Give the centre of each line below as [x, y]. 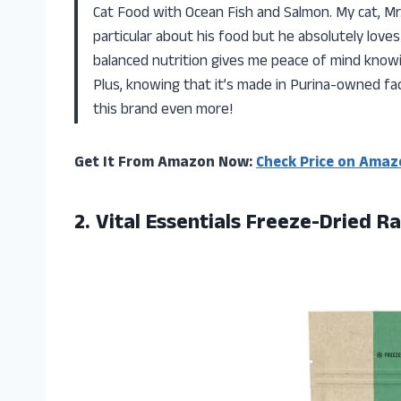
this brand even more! [163, 111]
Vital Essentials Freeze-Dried [234, 224]
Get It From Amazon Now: [165, 163]
